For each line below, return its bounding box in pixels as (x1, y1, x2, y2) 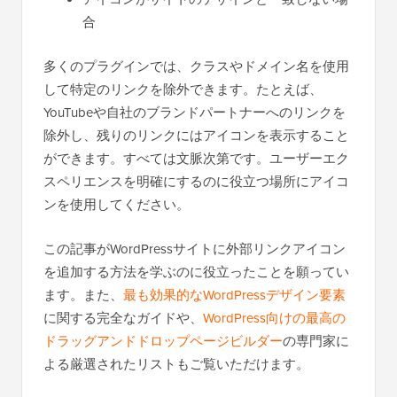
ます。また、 (43, 284, 123, 304)
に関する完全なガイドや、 (43, 307, 203, 327)
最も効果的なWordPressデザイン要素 (123, 284, 346, 304)
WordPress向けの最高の (203, 307, 346, 327)
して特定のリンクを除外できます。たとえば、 (43, 79, 323, 98)
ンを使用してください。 (43, 194, 190, 214)
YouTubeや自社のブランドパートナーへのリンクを (43, 102, 346, 121)
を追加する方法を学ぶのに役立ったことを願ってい (43, 261, 349, 281)
